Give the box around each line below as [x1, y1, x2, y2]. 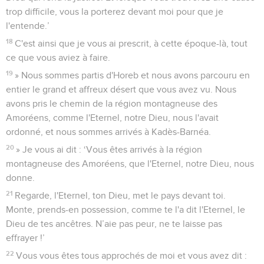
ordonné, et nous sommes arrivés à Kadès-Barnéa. [6, 127, 211, 137]
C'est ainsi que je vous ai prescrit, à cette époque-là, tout [15, 38, 248, 48]
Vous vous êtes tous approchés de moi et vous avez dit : [16, 250, 247, 260]
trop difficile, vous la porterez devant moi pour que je [6, 6, 223, 16]
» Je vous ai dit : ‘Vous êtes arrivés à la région [16, 144, 203, 154]
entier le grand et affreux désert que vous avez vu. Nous [6, 84, 236, 94]
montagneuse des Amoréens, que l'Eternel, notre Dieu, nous [6, 159, 254, 169]
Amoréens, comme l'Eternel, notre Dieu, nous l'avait [6, 113, 219, 123]
